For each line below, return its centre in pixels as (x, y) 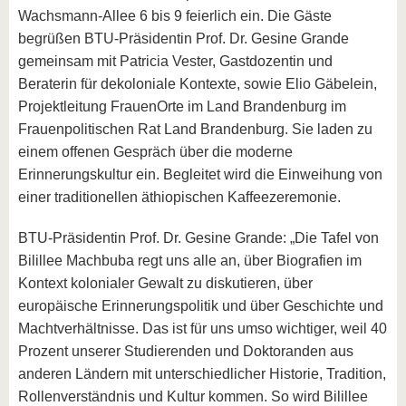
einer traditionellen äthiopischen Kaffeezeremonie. (179, 198)
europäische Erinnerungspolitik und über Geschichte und (201, 306)
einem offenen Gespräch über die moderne (155, 152)
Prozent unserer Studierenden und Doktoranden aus (186, 352)
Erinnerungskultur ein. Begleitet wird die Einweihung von (200, 175)
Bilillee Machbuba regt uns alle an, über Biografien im (190, 261)
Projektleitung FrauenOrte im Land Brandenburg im (182, 107)
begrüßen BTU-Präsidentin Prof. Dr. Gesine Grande (184, 39)
